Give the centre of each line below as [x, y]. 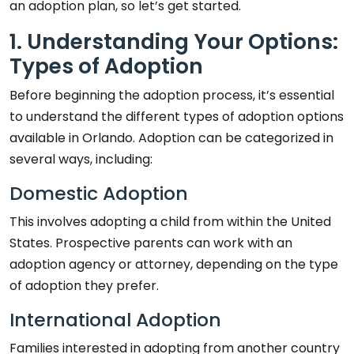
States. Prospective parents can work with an [151, 243]
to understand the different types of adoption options [177, 116]
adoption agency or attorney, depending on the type [174, 264]
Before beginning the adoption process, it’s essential [172, 95]
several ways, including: [81, 159]
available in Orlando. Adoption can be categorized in [171, 137]
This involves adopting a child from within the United [170, 221]
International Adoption [115, 319]
